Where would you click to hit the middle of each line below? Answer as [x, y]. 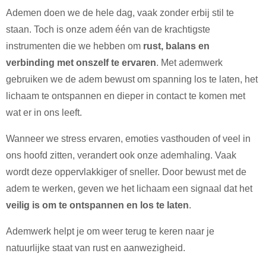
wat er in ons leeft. [44, 113]
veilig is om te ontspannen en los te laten [97, 205]
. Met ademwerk [189, 63]
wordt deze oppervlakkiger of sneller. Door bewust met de [126, 172]
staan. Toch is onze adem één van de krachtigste [108, 29]
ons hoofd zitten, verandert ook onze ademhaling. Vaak [121, 155]
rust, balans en [176, 46]
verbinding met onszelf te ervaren [81, 63]
